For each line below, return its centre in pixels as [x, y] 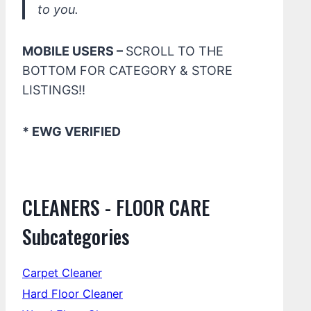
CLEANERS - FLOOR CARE [116, 207]
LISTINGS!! [54, 90]
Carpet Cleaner [62, 273]
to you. [58, 9]
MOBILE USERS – [74, 51]
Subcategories [76, 236]
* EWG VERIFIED [72, 132]
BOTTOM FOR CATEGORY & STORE [127, 70]
